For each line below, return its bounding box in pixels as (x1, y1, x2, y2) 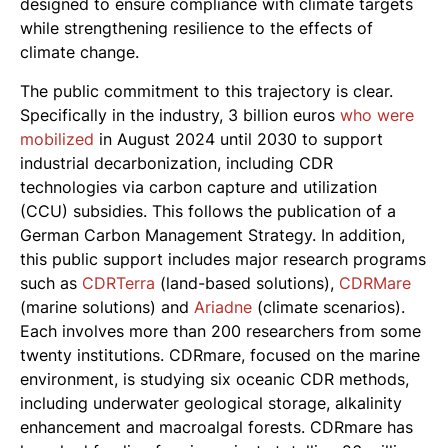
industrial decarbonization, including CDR (20, 152, 333, 173)
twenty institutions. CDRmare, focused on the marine (20, 344, 420, 365)
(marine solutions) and (20, 296, 194, 317)
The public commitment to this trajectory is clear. (20, 80, 393, 101)
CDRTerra (82, 272, 155, 293)
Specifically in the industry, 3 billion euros (20, 104, 340, 125)
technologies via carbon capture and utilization (20, 176, 377, 197)
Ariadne (194, 296, 252, 317)
